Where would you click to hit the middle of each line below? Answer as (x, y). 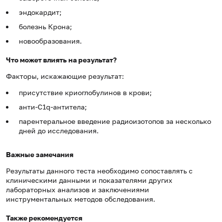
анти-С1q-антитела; (53, 107)
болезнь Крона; (45, 27)
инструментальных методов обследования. (81, 199)
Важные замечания (40, 155)
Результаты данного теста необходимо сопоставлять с (99, 171)
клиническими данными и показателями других (89, 180)
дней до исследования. (59, 131)
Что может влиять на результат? (61, 60)
